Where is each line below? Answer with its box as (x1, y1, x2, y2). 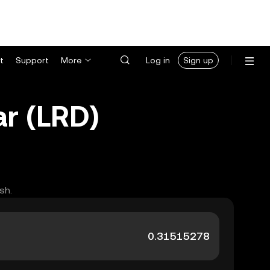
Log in (146, 55, 170, 65)
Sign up (183, 55, 213, 65)
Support (16, 55, 49, 65)
